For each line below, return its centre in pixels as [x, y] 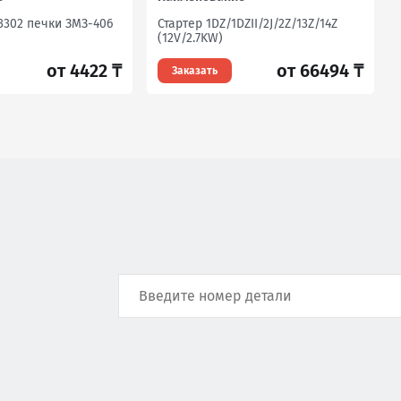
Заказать [195, 71]
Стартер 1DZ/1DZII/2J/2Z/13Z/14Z [247, 24]
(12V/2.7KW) [190, 38]
